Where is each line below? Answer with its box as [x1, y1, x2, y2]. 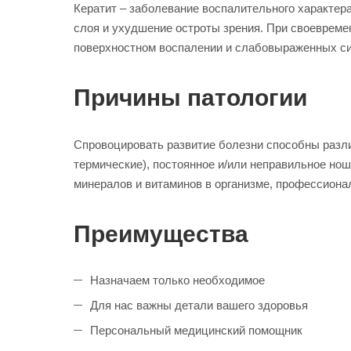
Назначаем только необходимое [90, 273, 265, 287]
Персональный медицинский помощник [90, 324, 302, 337]
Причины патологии [74, 85, 307, 110]
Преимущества [74, 221, 248, 247]
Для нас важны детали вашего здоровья [90, 299, 308, 312]
